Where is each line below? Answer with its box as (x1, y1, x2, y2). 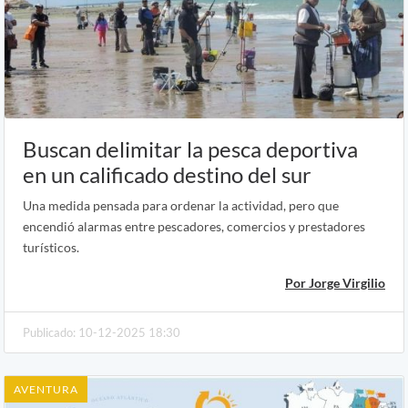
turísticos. (23, 240, 79, 256)
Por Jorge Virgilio (285, 275, 385, 291)
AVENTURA (14, 382, 78, 397)
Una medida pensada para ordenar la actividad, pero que (23, 198, 339, 214)
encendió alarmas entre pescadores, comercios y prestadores (23, 219, 365, 235)
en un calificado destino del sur (23, 161, 311, 189)
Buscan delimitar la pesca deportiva (23, 136, 358, 163)
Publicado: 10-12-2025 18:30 (23, 325, 180, 341)
